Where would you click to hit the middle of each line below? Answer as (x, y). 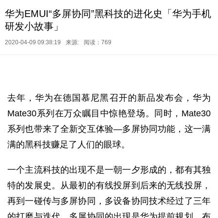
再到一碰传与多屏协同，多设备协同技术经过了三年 (109, 201)
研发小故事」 (34, 26)
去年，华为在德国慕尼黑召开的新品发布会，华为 (109, 98)
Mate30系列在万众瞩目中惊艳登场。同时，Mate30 (109, 113)
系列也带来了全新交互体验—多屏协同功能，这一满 (109, 129)
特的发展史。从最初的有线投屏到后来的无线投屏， (109, 185)
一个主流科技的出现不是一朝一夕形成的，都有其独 (109, 170)
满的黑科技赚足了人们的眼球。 (69, 145)
